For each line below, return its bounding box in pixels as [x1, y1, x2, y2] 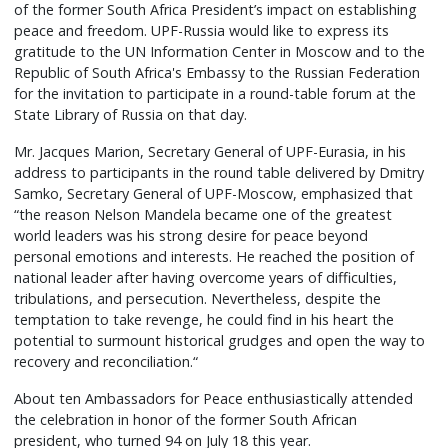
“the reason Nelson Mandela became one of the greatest [14, 205, 393, 225]
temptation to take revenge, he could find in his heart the [14, 310, 395, 330]
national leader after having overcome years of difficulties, [14, 268, 398, 288]
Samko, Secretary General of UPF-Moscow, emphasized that [14, 184, 414, 204]
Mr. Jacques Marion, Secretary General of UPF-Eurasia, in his [14, 142, 407, 162]
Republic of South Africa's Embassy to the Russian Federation [14, 63, 421, 83]
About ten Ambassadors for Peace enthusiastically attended [14, 389, 414, 409]
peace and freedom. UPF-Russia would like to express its [14, 21, 390, 41]
